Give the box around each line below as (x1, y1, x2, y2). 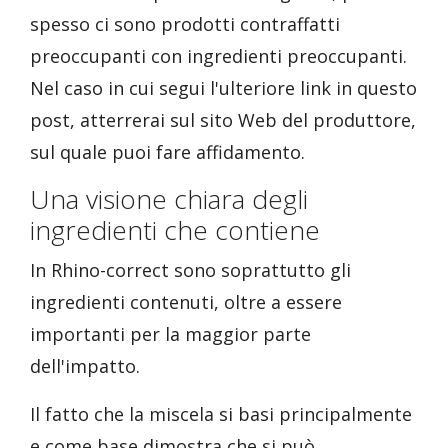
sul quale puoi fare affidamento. (30, 140, 305, 164)
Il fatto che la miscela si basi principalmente (30, 402, 412, 426)
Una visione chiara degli (30, 181, 308, 217)
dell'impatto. (30, 354, 140, 378)
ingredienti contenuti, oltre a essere (30, 290, 342, 314)
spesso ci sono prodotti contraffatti (30, 12, 340, 36)
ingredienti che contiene (30, 212, 320, 248)
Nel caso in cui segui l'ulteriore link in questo (30, 76, 417, 100)
